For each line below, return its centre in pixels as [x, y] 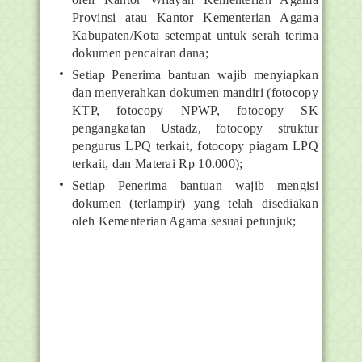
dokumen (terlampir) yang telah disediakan [195, 203]
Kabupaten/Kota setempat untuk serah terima [195, 35]
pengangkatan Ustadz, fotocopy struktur [195, 128]
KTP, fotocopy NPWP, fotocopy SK [195, 110]
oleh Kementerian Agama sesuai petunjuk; [184, 221]
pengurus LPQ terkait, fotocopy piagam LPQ [195, 146]
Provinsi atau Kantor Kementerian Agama [195, 17]
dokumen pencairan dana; [140, 53]
